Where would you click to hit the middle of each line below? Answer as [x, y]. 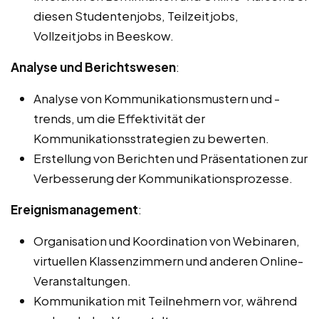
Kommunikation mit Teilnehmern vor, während [165, 301]
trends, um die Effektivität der [119, 119]
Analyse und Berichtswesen [93, 67]
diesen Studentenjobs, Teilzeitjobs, [136, 16]
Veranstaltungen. [82, 281]
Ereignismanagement [74, 210]
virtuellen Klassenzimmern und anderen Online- [168, 261]
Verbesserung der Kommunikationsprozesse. [163, 178]
